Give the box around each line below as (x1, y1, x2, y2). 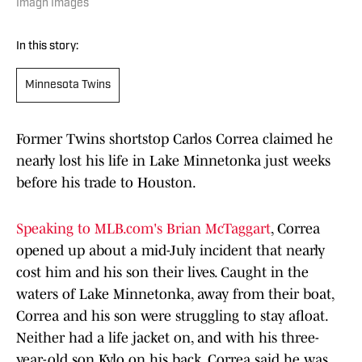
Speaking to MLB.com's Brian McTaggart (16, 221, 271, 238)
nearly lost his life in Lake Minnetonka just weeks (16, 153, 330, 170)
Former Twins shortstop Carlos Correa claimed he (16, 131, 333, 148)
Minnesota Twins (25, 79, 111, 92)
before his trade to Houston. (16, 175, 196, 192)
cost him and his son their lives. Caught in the (16, 264, 309, 281)
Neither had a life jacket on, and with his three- (16, 330, 319, 347)
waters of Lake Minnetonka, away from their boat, (16, 286, 334, 303)
